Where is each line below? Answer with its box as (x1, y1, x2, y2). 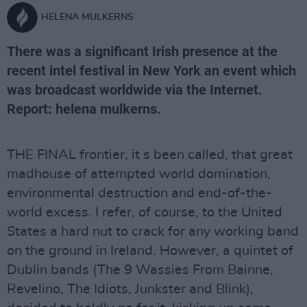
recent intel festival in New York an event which (7, 62, 296, 79)
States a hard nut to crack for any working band (7, 225, 299, 238)
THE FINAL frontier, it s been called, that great (7, 148, 293, 162)
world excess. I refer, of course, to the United (7, 206, 282, 219)
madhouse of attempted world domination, (7, 167, 271, 181)
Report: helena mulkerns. (7, 101, 161, 117)
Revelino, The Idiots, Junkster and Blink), (7, 282, 254, 296)
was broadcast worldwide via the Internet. (7, 82, 262, 98)
